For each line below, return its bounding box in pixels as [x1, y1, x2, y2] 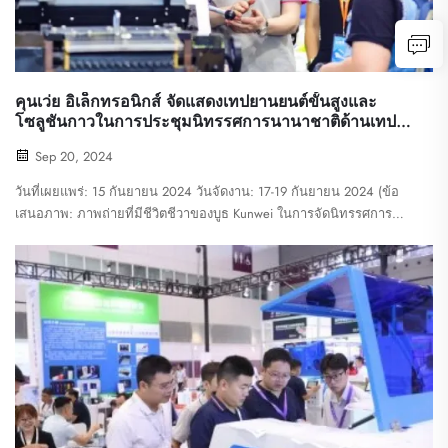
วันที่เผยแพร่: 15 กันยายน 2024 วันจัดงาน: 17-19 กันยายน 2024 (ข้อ [15, 182, 399, 202]
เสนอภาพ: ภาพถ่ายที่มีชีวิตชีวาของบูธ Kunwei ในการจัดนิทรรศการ [15, 204, 392, 224]
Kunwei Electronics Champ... [15, 248, 171, 268]
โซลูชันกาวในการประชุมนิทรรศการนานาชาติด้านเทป [15, 110, 396, 134]
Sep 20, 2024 [31, 147, 113, 167]
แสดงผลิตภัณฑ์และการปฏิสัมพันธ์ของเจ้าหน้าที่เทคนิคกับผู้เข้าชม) [15, 226, 388, 246]
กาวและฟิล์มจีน [15, 130, 124, 154]
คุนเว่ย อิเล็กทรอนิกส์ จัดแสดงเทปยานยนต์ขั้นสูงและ [15, 90, 377, 114]
